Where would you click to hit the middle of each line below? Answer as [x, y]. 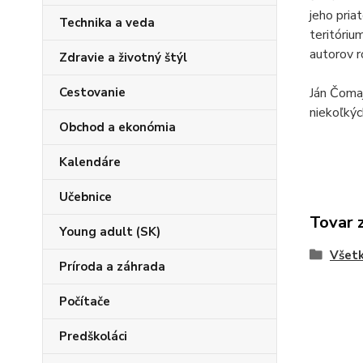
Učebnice [85, 197]
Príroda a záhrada [112, 267]
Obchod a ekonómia [117, 127]
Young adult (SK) [110, 232]
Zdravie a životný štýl [123, 58]
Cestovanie [92, 92]
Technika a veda [107, 23]
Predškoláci [93, 336]
